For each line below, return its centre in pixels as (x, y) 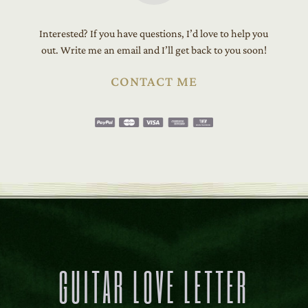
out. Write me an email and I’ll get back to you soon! (154, 49)
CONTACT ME (154, 81)
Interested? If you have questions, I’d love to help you (154, 33)
